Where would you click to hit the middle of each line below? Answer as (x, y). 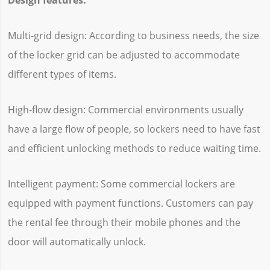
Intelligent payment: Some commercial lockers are (121, 184)
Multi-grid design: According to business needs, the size (133, 35)
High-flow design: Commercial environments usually (125, 109)
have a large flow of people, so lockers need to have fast (134, 129)
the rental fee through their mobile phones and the (124, 223)
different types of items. (62, 74)
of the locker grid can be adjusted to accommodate (124, 55)
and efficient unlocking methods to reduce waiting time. (134, 148)
